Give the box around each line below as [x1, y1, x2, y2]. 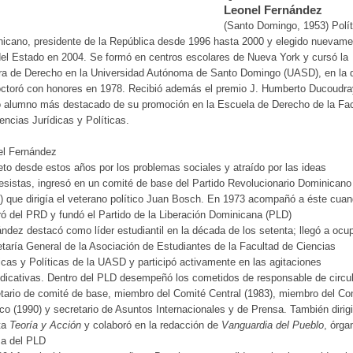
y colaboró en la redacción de [81, 319, 221, 331]
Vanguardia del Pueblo [221, 319, 324, 331]
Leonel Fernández [224, 3, 322, 17]
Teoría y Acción [9, 319, 81, 331]
